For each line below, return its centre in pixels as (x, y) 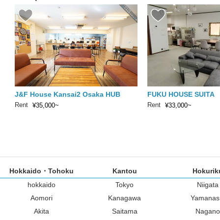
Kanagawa (124, 198)
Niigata (207, 185)
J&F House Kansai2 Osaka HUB (68, 94)
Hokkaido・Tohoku (41, 171)
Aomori (41, 198)
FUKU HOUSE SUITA (181, 94)
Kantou (124, 171)
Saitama (124, 211)
